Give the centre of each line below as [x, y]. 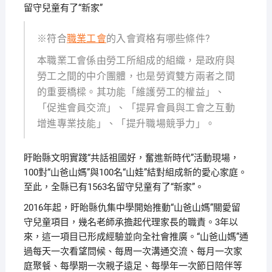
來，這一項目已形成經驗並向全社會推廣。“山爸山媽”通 [136, 237]
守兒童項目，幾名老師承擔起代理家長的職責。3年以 [131, 222]
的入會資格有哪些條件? [158, 39]
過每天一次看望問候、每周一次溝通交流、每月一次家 [133, 251]
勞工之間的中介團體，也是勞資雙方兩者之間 [136, 76]
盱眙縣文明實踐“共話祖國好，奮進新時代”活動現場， [131, 158]
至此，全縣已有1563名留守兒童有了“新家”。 [114, 187]
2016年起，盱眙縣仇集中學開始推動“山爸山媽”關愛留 [132, 208]
